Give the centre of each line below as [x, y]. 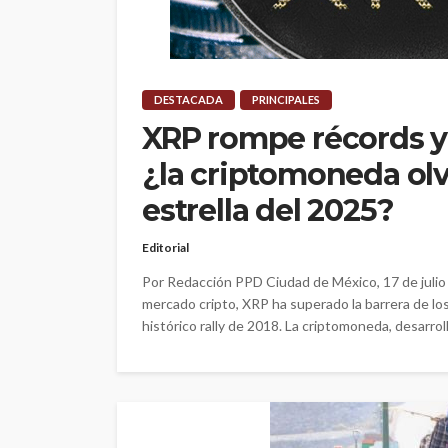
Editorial [165, 248]
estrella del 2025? [268, 211]
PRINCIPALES [286, 100]
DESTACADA [188, 100]
